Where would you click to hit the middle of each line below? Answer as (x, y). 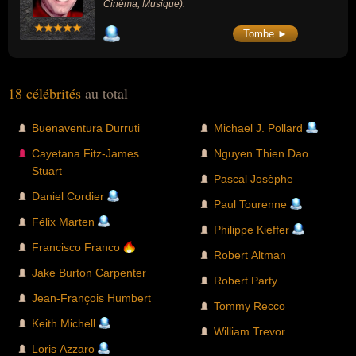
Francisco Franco (76, 247)
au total (106, 93)
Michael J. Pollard (258, 128)
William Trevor (250, 331)
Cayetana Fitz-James (85, 153)
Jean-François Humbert (91, 298)
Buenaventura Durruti (86, 128)
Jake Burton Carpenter (89, 272)
